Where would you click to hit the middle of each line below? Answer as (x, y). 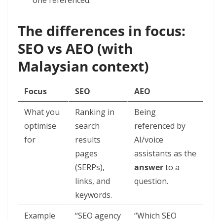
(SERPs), (90, 167)
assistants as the (165, 154)
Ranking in (95, 112)
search (87, 126)
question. (151, 181)
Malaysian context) (83, 66)
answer (149, 167)
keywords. (93, 195)
